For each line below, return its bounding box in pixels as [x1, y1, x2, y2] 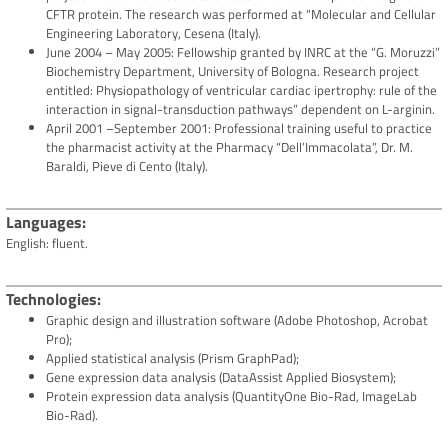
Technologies [6, 287, 97, 312]
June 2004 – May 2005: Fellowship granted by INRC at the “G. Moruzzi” [46, 42, 440, 63]
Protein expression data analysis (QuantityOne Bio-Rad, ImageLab [46, 386, 417, 407]
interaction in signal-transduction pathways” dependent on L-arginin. [46, 99, 435, 120]
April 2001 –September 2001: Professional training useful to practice [46, 118, 432, 139]
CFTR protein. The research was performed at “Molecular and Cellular [46, 4, 436, 25]
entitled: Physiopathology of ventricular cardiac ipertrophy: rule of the [46, 80, 437, 101]
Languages [6, 210, 82, 235]
